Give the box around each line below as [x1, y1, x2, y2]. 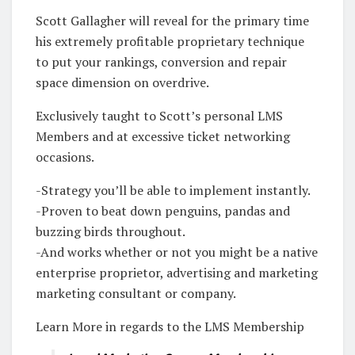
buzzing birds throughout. [36, 222, 185, 240]
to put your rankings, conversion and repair [36, 52, 287, 71]
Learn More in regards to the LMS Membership [36, 317, 304, 335]
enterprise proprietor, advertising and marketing [36, 263, 318, 281]
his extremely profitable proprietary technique [36, 32, 304, 50]
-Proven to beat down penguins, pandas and [36, 201, 290, 219]
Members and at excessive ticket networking [36, 127, 290, 145]
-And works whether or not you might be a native [36, 242, 318, 261]
